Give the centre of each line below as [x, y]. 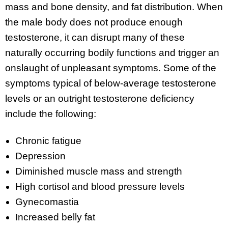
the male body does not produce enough [94, 22]
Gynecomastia [47, 202]
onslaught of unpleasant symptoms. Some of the [111, 68]
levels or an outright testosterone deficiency [100, 99]
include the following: [51, 114]
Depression [40, 156]
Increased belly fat [55, 217]
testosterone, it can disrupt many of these [95, 38]
